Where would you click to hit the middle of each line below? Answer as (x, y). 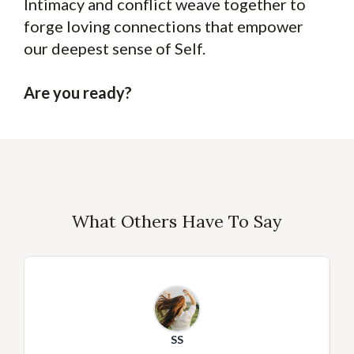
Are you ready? (78, 93)
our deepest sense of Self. (115, 49)
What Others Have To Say (177, 222)
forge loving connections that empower (164, 26)
